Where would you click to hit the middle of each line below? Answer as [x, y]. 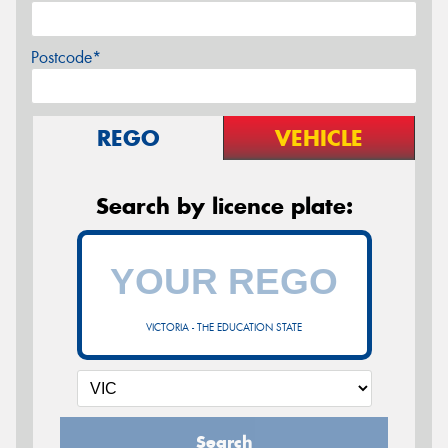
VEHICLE [319, 137]
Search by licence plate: [224, 205]
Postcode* [66, 57]
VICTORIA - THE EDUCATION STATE [224, 327]
